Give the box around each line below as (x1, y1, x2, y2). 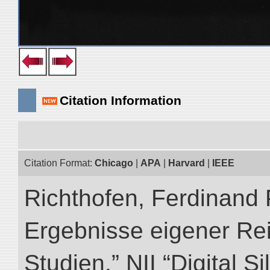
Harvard (168, 158, 205, 168)
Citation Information (60, 93, 181, 107)
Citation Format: (24, 158, 95, 168)
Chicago (95, 158, 133, 168)
